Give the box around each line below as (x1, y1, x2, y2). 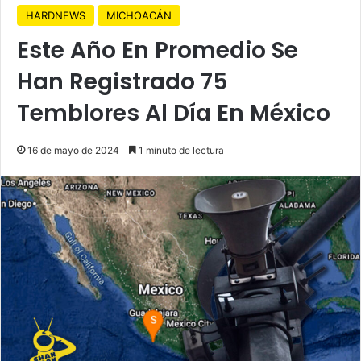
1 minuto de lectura (136, 143, 224, 156)
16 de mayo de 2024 (27, 143, 119, 156)
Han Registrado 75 (17, 65, 228, 98)
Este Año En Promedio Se (17, 34, 298, 66)
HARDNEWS (26, 8, 85, 22)
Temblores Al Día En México (17, 97, 330, 129)
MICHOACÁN (106, 8, 172, 22)
